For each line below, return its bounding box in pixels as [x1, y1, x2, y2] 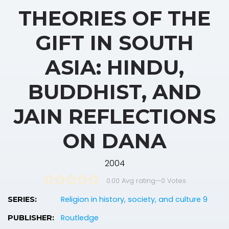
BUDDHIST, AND [28, 79, 201, 104]
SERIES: [8, 194, 37, 204]
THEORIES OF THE [18, 5, 211, 31]
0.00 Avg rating [106, 176, 155, 185]
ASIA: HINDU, [45, 54, 184, 80]
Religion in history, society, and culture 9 [61, 194, 208, 204]
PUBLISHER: [8, 213, 54, 222]
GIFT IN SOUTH [35, 30, 194, 55]
